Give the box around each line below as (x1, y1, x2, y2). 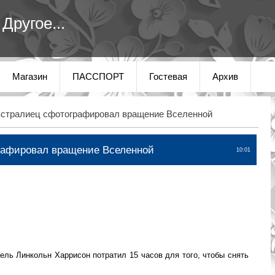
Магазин (12, 72, 47, 82)
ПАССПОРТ (72, 72, 124, 82)
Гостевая (149, 72, 187, 82)
